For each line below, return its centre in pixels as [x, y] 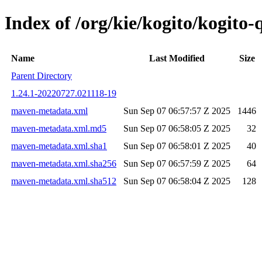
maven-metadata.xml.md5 [59, 128]
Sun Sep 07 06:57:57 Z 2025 [177, 111]
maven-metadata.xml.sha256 [64, 163]
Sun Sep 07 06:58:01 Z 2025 [177, 146]
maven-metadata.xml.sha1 [59, 146]
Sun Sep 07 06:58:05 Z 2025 [177, 128]
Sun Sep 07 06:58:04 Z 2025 [177, 181]
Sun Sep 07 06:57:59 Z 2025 [177, 163]
